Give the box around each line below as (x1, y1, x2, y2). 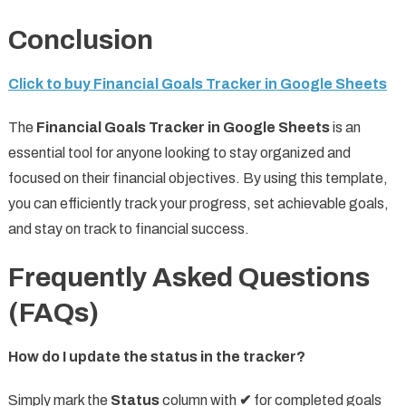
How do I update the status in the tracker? (7, 349, 305, 365)
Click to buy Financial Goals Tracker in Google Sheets (7, 76, 387, 92)
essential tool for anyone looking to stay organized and (7, 145, 351, 161)
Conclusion (7, 25, 153, 55)
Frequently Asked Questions (7, 263, 370, 293)
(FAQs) (7, 298, 99, 328)
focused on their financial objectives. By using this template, (7, 170, 388, 187)
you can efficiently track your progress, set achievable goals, (7, 196, 389, 212)
